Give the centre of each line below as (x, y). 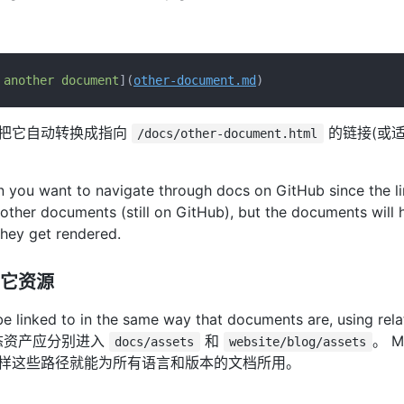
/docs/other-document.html (228, 133)
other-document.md (195, 80)
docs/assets (155, 342)
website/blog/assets (298, 342)
